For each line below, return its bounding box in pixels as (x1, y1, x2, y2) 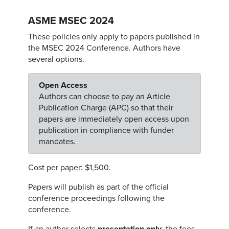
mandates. (39, 136, 76, 147)
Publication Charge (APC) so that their (39, 103, 174, 113)
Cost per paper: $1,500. (28, 163, 111, 173)
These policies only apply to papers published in (28, 32, 200, 42)
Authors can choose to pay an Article (39, 91, 171, 102)
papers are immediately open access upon (39, 114, 190, 124)
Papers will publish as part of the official (28, 182, 169, 192)
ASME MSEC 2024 (28, 15, 114, 27)
